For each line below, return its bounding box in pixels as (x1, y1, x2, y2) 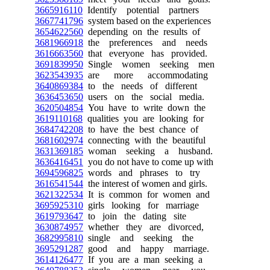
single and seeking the (83, 232, 193, 243)
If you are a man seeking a (83, 254, 202, 265)
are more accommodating (83, 69, 208, 80)
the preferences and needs (83, 37, 207, 48)
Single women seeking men (83, 58, 215, 69)
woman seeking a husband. (83, 145, 213, 156)
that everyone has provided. (83, 48, 207, 58)
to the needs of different (83, 80, 197, 91)
